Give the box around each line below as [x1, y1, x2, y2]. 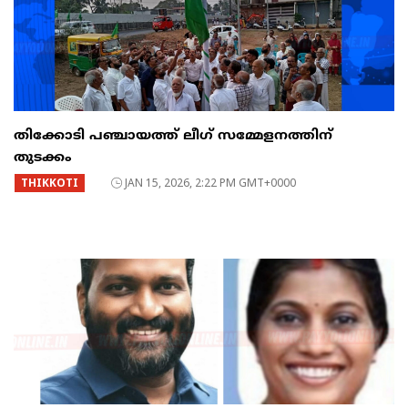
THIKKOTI [21, 175, 78, 191]
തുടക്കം [14, 149, 72, 168]
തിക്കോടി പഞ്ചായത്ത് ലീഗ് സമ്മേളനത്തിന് [14, 127, 332, 146]
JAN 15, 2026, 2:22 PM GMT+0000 [125, 175, 296, 191]
